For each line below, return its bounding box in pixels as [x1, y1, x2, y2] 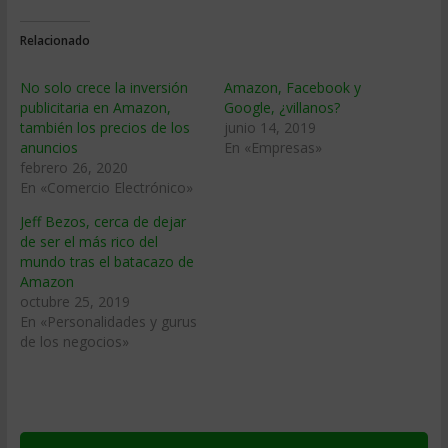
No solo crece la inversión [19, 78, 188, 97]
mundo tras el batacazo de [19, 252, 194, 271]
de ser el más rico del [19, 232, 158, 251]
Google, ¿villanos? [223, 98, 340, 117]
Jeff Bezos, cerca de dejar [19, 212, 186, 231]
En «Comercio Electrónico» [19, 178, 193, 197]
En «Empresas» [223, 138, 322, 157]
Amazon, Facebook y [223, 78, 361, 97]
